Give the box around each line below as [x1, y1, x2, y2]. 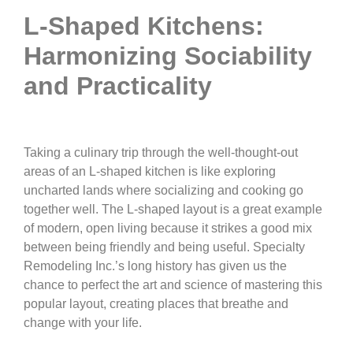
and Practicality [24, 72, 212, 101]
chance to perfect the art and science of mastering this [24, 278, 322, 292]
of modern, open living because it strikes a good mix [24, 221, 312, 236]
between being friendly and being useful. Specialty [24, 240, 305, 255]
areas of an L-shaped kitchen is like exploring [24, 165, 276, 179]
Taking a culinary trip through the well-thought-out [24, 146, 298, 160]
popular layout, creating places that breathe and [24, 297, 288, 311]
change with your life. [24, 316, 142, 330]
